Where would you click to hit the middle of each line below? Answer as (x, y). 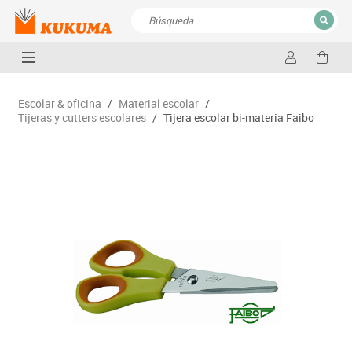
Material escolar (158, 103)
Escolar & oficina (59, 103)
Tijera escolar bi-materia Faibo (238, 117)
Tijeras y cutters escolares (82, 117)
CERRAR (303, 60)
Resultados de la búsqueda (207, 65)
